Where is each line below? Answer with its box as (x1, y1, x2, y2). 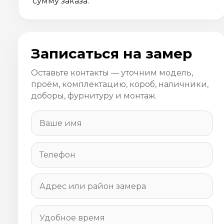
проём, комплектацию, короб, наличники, (31, 79, 208, 89)
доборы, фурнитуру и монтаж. (31, 91, 156, 101)
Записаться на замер (31, 45, 192, 62)
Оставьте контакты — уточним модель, (31, 68, 193, 78)
